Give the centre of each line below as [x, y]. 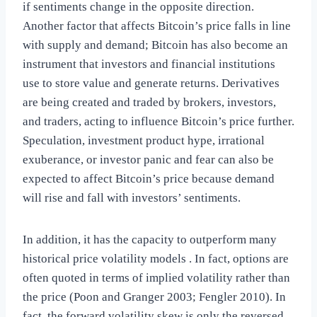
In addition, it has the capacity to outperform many [150, 240]
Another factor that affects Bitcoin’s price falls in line [157, 26]
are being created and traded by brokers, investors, [149, 103]
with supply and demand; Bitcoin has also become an [155, 45]
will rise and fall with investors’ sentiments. [132, 198]
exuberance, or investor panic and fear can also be [148, 160]
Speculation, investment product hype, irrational [144, 141]
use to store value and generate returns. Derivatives [151, 83]
